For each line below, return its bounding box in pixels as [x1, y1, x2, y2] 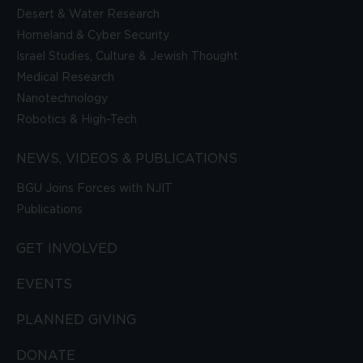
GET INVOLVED [16, 242, 117, 256]
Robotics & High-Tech [16, 114, 137, 126]
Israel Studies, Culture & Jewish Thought [16, 51, 238, 63]
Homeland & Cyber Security [16, 30, 169, 42]
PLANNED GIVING [16, 314, 136, 327]
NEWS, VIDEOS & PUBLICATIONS [16, 152, 237, 166]
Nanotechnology [16, 93, 108, 105]
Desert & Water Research [16, 9, 160, 21]
